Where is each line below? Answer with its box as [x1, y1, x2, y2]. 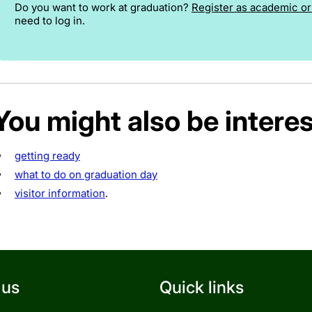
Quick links [159, 276, 244, 297]
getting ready [15, 148, 80, 162]
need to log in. [15, 13, 85, 27]
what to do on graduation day [15, 167, 157, 181]
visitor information [15, 186, 105, 200]
